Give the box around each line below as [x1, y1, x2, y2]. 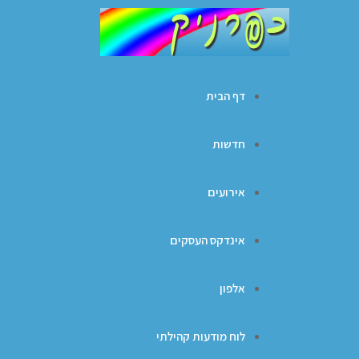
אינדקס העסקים [170, 232, 245, 248]
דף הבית [206, 88, 245, 103]
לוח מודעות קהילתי [156, 329, 245, 344]
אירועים [208, 184, 245, 200]
